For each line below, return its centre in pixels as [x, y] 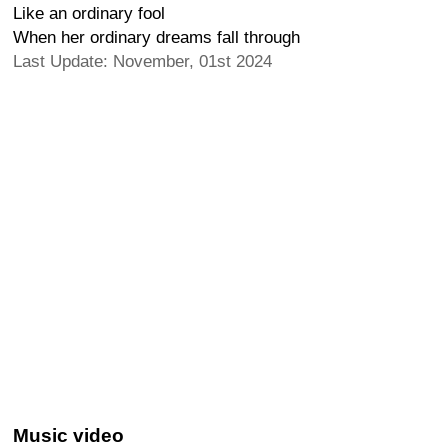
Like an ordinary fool [89, 13]
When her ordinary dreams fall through [156, 37]
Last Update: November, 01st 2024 [142, 61]
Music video [68, 435]
